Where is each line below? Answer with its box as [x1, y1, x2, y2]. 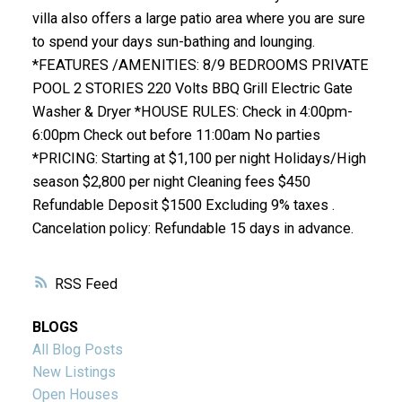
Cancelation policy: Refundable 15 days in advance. [31, 219, 354, 237]
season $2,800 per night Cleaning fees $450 [31, 172, 310, 190]
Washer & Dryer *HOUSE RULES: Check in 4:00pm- [31, 102, 353, 120]
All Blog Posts [31, 341, 123, 359]
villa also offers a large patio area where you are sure [31, 9, 365, 27]
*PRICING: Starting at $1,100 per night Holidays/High [31, 149, 366, 167]
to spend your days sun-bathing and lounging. [31, 32, 315, 50]
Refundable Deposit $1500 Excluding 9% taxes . [31, 196, 335, 214]
